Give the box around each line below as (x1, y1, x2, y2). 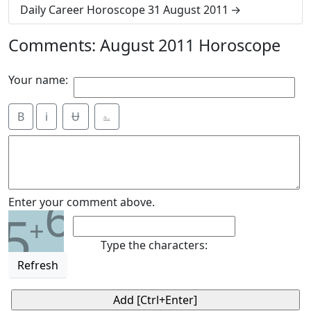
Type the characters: (101, 237, 208, 253)
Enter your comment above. (8, 194, 155, 210)
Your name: (8, 72, 68, 87)
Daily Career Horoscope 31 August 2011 (20, 2, 228, 17)
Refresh (17, 258, 58, 273)
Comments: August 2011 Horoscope (8, 34, 280, 56)
